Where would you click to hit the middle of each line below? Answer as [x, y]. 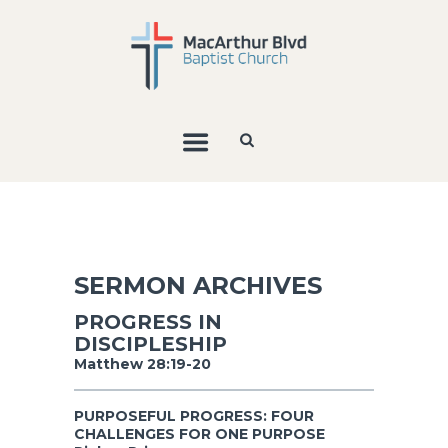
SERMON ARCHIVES [198, 285]
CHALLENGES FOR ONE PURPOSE [199, 433]
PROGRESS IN [148, 321]
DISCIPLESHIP [150, 343]
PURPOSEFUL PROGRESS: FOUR [194, 415]
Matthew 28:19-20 [142, 363]
